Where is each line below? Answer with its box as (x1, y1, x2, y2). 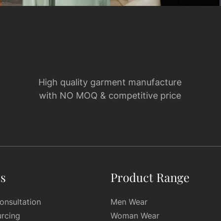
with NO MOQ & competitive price (39, 90, 182, 101)
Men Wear (110, 197, 147, 207)
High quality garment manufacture (38, 77, 182, 87)
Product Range (110, 169, 189, 185)
